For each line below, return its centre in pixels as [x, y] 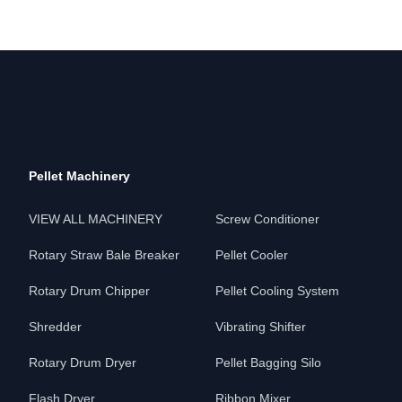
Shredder [55, 327]
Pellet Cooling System [277, 291]
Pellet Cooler [252, 255]
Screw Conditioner [267, 219]
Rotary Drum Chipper [89, 291]
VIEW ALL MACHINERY [96, 219]
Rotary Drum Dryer [83, 363]
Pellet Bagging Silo [268, 363]
